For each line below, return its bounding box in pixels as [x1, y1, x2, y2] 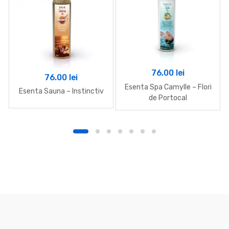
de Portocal [149, 93, 187, 102]
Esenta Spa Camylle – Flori [124, 82, 212, 91]
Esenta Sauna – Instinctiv [18, 87, 104, 96]
